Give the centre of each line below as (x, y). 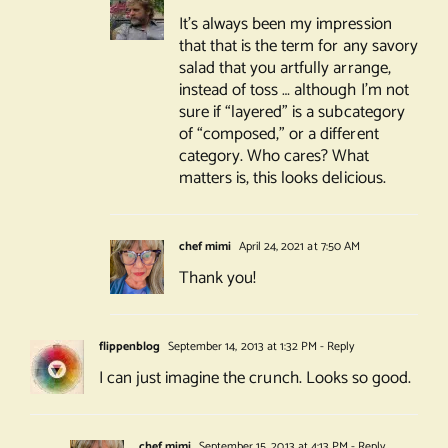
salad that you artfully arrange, (284, 68)
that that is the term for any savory (298, 46)
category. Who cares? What (274, 156)
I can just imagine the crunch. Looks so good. (254, 378)
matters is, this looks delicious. (282, 178)
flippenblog (129, 347)
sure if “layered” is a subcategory (291, 112)
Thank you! (217, 278)
